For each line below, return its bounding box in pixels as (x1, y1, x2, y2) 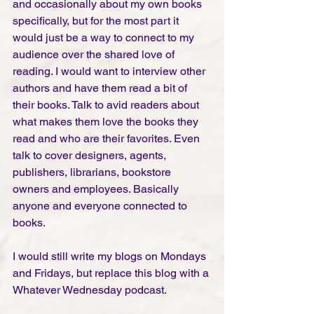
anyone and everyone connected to (13, 199, 190, 213)
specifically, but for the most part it (13, 14, 182, 28)
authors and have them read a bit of (13, 81, 190, 95)
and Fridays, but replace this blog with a (13, 266, 212, 280)
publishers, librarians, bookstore (13, 165, 174, 179)
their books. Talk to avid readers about (13, 98, 202, 112)
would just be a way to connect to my (13, 31, 197, 45)
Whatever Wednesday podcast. (13, 283, 169, 297)
